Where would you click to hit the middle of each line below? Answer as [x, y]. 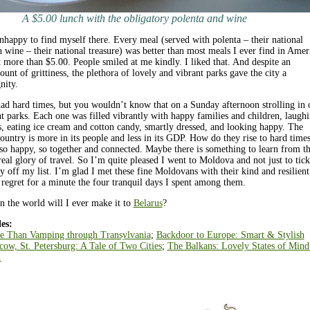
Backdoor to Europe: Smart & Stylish [230, 235]
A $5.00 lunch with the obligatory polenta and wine [134, 18]
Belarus [148, 203]
